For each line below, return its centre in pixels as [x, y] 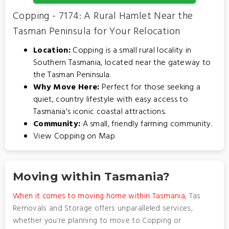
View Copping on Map [74, 136]
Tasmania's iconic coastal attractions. [100, 112]
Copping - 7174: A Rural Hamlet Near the [103, 16]
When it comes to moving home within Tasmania [99, 196]
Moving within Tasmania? [91, 177]
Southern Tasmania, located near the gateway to [122, 63]
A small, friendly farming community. [146, 124]
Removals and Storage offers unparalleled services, [103, 209]
